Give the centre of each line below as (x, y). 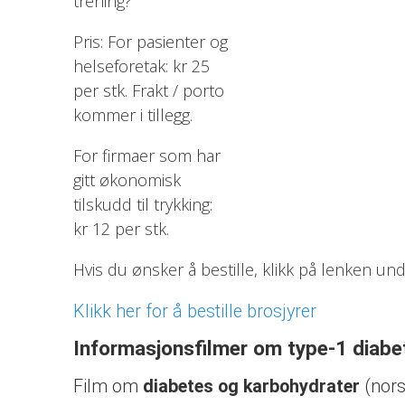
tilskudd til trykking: (142, 204)
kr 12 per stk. (121, 228)
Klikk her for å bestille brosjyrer (194, 311)
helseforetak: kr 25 (141, 66)
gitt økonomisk (127, 179)
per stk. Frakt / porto (148, 90)
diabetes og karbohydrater (251, 386)
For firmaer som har (146, 155)
